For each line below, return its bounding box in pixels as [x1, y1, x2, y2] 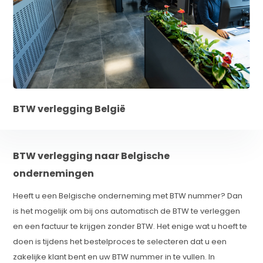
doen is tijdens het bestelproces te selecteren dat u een [13, 236, 227, 247]
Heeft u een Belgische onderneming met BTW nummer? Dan [13, 190, 243, 201]
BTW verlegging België [13, 102, 126, 116]
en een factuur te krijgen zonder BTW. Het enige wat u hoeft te [13, 221, 248, 232]
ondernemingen [13, 167, 95, 180]
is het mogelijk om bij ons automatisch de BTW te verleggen [13, 205, 241, 217]
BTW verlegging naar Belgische [13, 149, 170, 163]
